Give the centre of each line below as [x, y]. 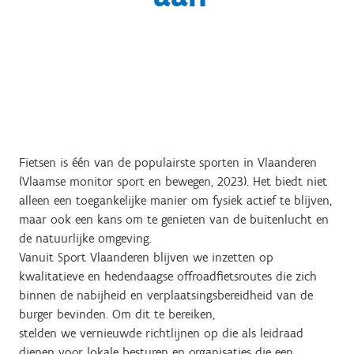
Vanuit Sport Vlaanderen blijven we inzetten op [146, 257]
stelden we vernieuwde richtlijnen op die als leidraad [161, 333]
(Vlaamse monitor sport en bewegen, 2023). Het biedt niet [173, 181]
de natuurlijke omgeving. [85, 238]
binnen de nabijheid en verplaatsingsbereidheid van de [166, 295]
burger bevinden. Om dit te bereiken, [117, 314]
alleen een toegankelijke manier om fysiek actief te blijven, [175, 200]
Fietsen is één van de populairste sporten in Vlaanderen [168, 162]
